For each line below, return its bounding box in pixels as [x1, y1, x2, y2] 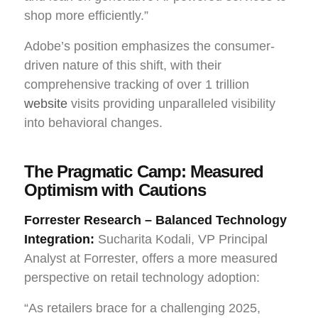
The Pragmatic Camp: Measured [24, 161, 264, 181]
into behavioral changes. [24, 115, 163, 130]
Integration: [24, 231, 94, 246]
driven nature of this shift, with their [24, 57, 221, 72]
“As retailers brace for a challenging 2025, [24, 300, 261, 315]
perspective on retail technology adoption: [24, 270, 260, 285]
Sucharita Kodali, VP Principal [94, 231, 268, 246]
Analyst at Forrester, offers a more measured [24, 251, 278, 265]
